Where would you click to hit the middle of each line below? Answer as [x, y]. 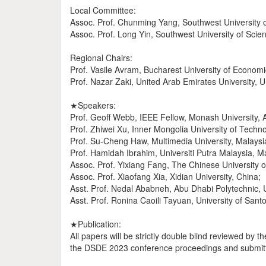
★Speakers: [93, 105]
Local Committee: [103, 10]
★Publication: [96, 224]
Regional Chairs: [101, 58]
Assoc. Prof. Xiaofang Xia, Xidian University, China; [165, 176]
